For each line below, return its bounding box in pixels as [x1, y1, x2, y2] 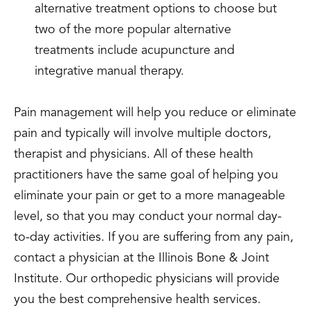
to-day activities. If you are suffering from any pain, [14, 231, 293, 244]
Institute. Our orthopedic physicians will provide [14, 273, 280, 285]
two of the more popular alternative [35, 24, 231, 36]
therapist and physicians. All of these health [14, 148, 253, 161]
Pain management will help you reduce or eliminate [14, 107, 296, 119]
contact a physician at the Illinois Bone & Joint [14, 252, 269, 264]
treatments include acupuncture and [35, 44, 235, 57]
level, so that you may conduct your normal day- [14, 210, 282, 223]
